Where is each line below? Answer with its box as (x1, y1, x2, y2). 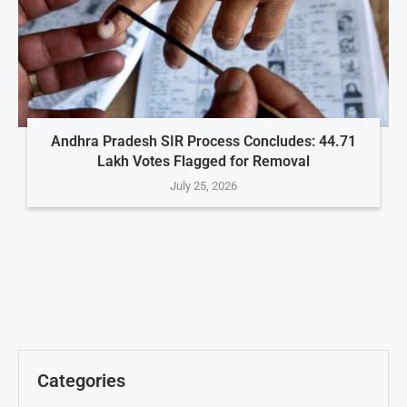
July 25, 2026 (169, 178, 237, 193)
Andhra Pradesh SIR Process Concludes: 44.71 (50, 132, 356, 150)
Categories (37, 369, 125, 392)
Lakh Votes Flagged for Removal (96, 152, 310, 170)
